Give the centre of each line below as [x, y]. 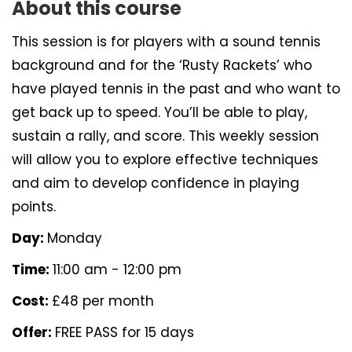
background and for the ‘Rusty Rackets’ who [162, 65]
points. [34, 207]
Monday [75, 238]
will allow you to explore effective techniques [165, 159]
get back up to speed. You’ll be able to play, [159, 112]
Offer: [33, 332]
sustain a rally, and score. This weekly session [165, 136]
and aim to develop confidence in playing [156, 183]
